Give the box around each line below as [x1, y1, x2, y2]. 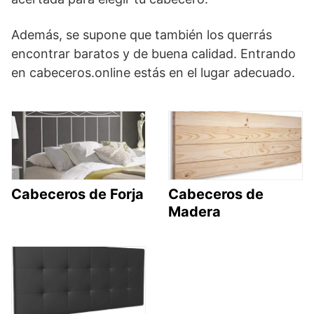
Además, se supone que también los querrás [11, 27, 272, 42]
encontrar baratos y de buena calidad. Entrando [11, 46, 296, 61]
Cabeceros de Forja [11, 186, 144, 203]
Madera [168, 203, 221, 221]
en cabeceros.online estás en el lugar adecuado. [11, 65, 295, 80]
